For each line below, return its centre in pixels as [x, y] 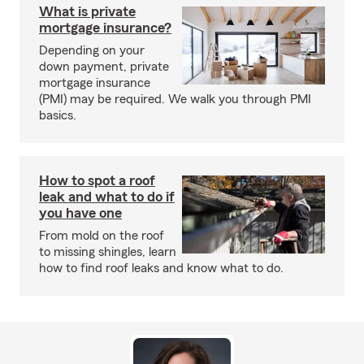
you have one [80, 213]
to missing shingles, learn [108, 252]
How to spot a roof [97, 180]
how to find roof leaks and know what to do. [161, 268]
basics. [58, 115]
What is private [87, 11]
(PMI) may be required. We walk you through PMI [175, 99]
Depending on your [92, 50]
